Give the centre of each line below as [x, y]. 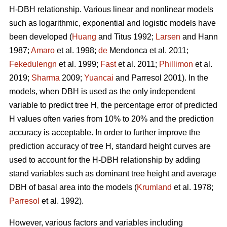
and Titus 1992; [126, 37]
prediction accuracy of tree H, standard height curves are [110, 146]
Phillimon [176, 64]
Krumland [154, 187]
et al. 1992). [62, 201]
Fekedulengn [33, 64]
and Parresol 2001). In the [161, 78]
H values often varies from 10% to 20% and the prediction [111, 119]
